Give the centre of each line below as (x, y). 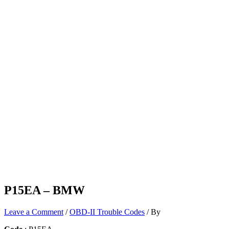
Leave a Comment (34, 212)
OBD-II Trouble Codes (107, 212)
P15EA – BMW (44, 190)
